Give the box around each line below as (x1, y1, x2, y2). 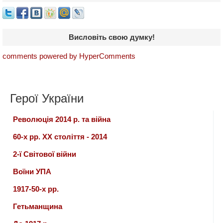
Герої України (10, 92, 84, 105)
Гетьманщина (13, 202, 62, 211)
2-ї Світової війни (13, 150, 76, 158)
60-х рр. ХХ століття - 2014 (13, 132, 107, 141)
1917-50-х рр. (13, 185, 59, 193)
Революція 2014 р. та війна (13, 115, 111, 123)
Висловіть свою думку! (68, 33, 155, 41)
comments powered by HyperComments (2, 52, 135, 60)
